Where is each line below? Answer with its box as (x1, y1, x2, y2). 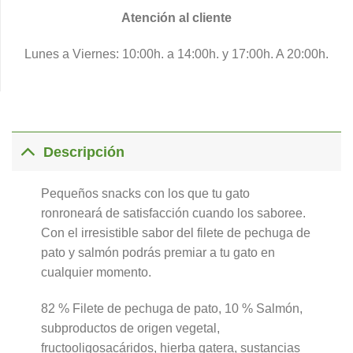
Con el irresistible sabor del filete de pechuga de (40, 226, 310, 240)
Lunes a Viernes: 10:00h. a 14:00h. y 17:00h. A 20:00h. (24, 46, 329, 61)
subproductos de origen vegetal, (40, 321, 220, 336)
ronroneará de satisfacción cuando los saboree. (40, 206, 306, 221)
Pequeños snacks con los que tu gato (40, 187, 250, 201)
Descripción (43, 143, 125, 160)
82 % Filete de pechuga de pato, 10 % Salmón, (40, 302, 303, 316)
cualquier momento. (40, 266, 151, 280)
